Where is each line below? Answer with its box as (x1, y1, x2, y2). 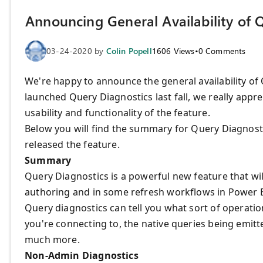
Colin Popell (106, 45, 152, 56)
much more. (25, 232, 80, 246)
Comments (203, 45, 246, 56)
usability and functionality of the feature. (25, 106, 210, 119)
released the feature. (25, 137, 120, 151)
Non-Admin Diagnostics (25, 248, 139, 262)
